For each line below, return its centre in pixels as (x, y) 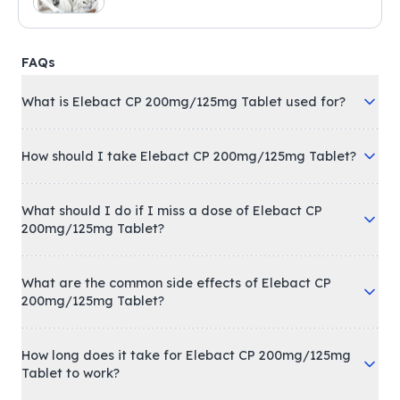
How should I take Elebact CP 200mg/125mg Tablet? (189, 156)
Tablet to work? (71, 373)
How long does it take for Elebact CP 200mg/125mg (186, 355)
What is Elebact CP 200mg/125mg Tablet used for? (183, 101)
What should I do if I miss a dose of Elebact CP (172, 210)
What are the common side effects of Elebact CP (176, 283)
